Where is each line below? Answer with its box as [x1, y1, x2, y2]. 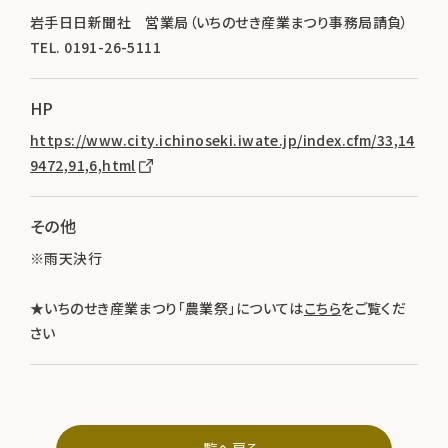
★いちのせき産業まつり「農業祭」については [30, 298, 304, 319]
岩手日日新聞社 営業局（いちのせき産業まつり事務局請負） [30, 12, 409, 33]
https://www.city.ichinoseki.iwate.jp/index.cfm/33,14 [30, 130, 415, 151]
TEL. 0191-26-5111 [30, 37, 162, 58]
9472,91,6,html [30, 155, 136, 176]
